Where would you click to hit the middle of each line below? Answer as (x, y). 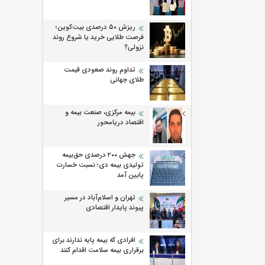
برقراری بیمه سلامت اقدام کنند (102, 251)
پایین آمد (130, 175)
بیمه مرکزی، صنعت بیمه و (100, 113)
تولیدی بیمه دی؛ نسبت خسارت (100, 165)
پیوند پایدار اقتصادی (115, 208)
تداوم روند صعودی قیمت (100, 70)
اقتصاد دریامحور (121, 123)
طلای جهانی (127, 80)
